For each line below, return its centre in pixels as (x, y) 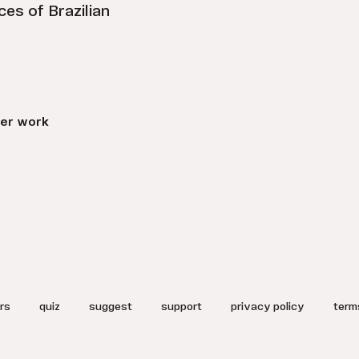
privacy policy (267, 307)
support (181, 307)
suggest (110, 307)
